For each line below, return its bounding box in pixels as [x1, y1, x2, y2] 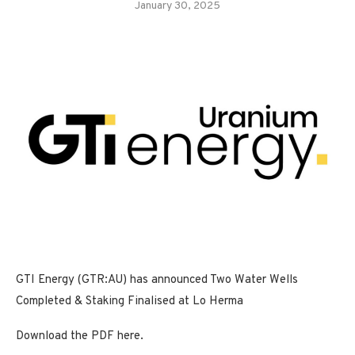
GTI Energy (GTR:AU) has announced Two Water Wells [16, 272, 298, 288]
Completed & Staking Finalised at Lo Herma [16, 293, 243, 309]
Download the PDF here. [16, 328, 143, 344]
